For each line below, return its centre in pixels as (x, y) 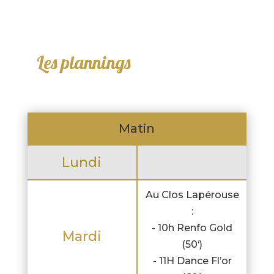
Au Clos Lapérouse (192, 195)
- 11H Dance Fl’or (192, 261)
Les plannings (83, 63)
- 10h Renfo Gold (192, 228)
